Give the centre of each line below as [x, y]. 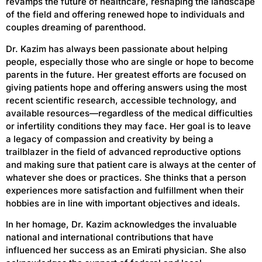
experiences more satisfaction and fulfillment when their [125, 190]
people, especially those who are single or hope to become [130, 61]
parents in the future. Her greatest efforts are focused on [126, 74]
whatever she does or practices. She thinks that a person [126, 177]
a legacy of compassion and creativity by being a [110, 139]
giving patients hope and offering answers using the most [126, 87]
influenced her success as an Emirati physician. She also [126, 250]
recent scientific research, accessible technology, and [121, 100]
